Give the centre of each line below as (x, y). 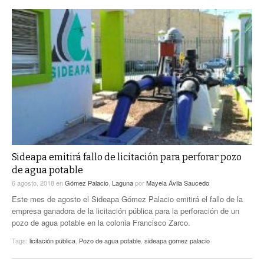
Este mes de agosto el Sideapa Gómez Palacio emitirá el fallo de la (127, 199)
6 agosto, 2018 (34, 182)
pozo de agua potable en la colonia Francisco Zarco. (101, 222)
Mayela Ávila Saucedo (178, 182)
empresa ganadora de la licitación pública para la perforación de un (126, 210)
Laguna (123, 182)
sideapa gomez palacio (177, 240)
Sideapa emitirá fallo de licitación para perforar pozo (127, 157)
